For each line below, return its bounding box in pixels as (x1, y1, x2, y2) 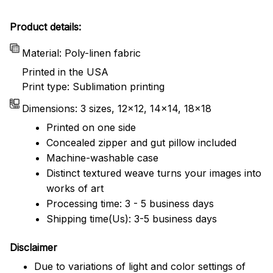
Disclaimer (10, 241, 57, 254)
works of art (46, 182, 104, 194)
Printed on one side (46, 121, 136, 133)
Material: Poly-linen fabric (22, 47, 141, 60)
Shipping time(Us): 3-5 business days (46, 212, 217, 225)
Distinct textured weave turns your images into (46, 166, 261, 179)
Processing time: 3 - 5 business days (46, 197, 214, 210)
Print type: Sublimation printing (22, 80, 165, 93)
